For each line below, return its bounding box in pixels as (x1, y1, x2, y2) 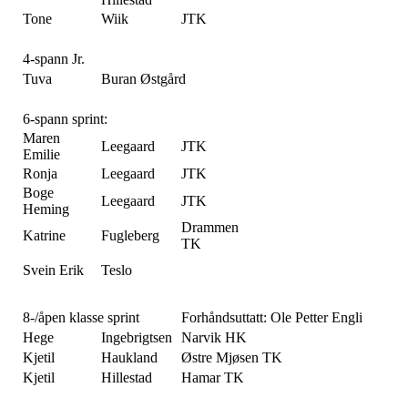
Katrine (23, 228, 66, 244)
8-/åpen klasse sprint (23, 310, 139, 326)
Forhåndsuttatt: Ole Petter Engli (181, 310, 362, 326)
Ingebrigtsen (101, 330, 172, 346)
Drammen (181, 219, 239, 236)
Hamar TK (181, 370, 244, 386)
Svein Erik (23, 262, 84, 279)
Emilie (23, 147, 60, 163)
